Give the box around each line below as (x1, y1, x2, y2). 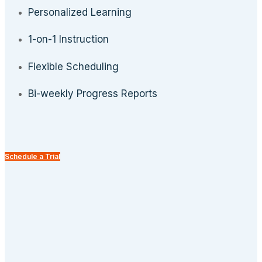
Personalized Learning (28, 6, 132, 18)
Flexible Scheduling (28, 60, 119, 73)
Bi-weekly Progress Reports (28, 88, 157, 100)
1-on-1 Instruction (28, 33, 109, 46)
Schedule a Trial (5, 152, 60, 161)
